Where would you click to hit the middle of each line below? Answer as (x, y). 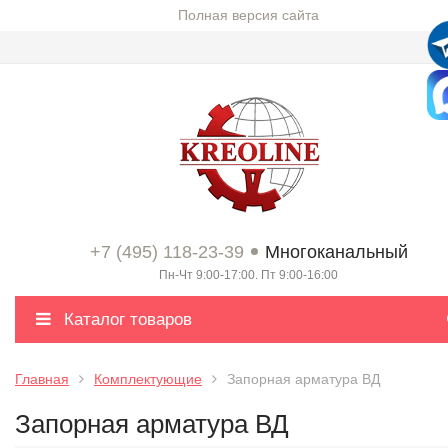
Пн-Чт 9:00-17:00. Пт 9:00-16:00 (248, 275)
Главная (42, 379)
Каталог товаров (125, 319)
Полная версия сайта (248, 15)
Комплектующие (148, 379)
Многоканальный (336, 252)
